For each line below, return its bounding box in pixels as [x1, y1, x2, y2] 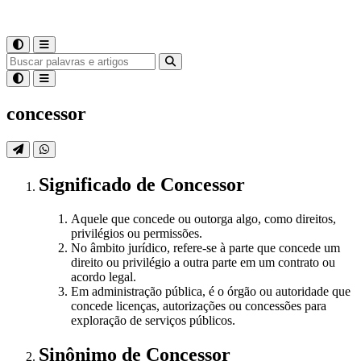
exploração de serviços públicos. [71, 313, 235, 327]
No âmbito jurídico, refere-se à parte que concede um [71, 240, 340, 255]
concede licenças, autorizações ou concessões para [71, 298, 326, 313]
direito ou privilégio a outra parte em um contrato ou [71, 255, 335, 269]
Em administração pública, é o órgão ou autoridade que [71, 284, 351, 298]
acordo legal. [71, 269, 136, 284]
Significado [39, 173, 136, 195]
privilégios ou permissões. [71, 226, 202, 240]
